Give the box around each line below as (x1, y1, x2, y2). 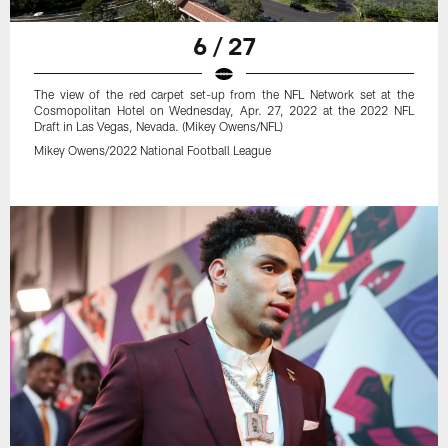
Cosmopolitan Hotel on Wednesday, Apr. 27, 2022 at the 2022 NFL (34, 102, 414, 117)
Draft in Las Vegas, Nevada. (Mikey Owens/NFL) (34, 118, 284, 133)
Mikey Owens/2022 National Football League (34, 142, 272, 157)
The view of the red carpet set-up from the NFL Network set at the (34, 86, 414, 101)
